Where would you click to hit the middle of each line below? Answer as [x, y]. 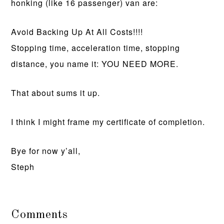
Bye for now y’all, [46, 151]
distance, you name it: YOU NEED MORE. [95, 64]
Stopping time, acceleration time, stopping [96, 48]
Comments [40, 215]
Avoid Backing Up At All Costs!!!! [77, 32]
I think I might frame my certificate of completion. [108, 122]
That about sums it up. [56, 93]
